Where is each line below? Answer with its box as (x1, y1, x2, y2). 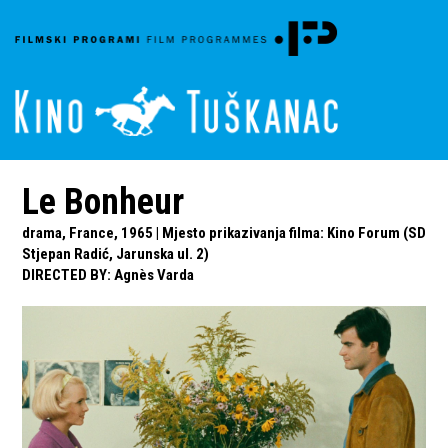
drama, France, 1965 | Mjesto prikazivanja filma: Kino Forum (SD (22, 224, 427, 242)
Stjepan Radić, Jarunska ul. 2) (22, 245, 210, 263)
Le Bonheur (22, 181, 185, 223)
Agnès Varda (114, 266, 195, 284)
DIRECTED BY (22, 266, 108, 284)
